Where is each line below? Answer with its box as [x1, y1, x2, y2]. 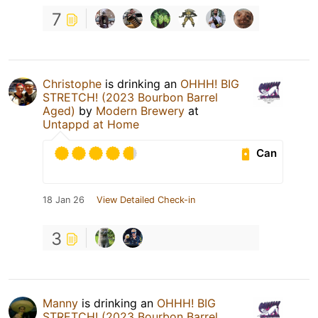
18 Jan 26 [43, 194, 84, 205]
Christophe [43, 76, 102, 91]
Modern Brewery [96, 103, 185, 118]
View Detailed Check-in [97, 194, 195, 205]
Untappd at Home [43, 116, 139, 131]
